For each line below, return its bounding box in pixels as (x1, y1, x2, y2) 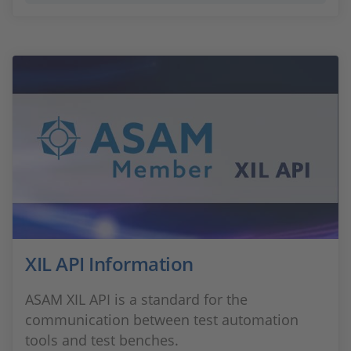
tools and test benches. (25, 331, 179, 349)
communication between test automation (25, 310, 299, 329)
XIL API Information (25, 251, 194, 277)
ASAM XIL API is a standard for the (25, 290, 248, 309)
